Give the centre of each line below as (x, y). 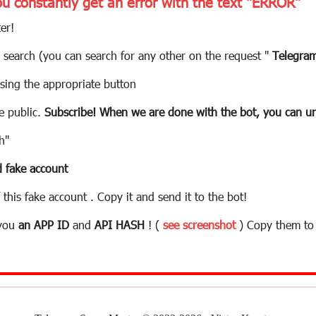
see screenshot (199, 224)
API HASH (120, 224)
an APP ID (44, 224)
